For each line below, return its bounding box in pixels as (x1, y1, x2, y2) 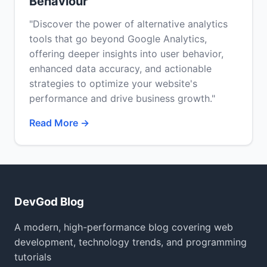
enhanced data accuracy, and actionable (29, 63, 212, 74)
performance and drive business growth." (29, 92, 215, 104)
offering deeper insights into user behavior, (29, 48, 223, 60)
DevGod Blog (14, 195, 84, 209)
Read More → (29, 117, 89, 129)
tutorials (14, 251, 51, 263)
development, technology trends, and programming (14, 236, 247, 248)
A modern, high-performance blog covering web (14, 221, 233, 233)
